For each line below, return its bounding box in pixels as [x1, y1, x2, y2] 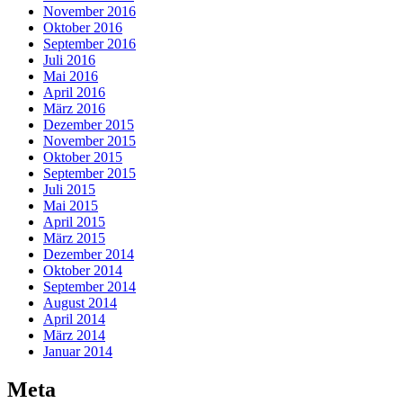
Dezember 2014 [43, 246, 134, 263]
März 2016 [43, 101, 105, 117]
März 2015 [43, 230, 105, 246]
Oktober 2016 [43, 20, 122, 36]
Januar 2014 [43, 344, 112, 360]
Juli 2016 [43, 52, 95, 68]
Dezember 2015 [43, 117, 134, 133]
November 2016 [43, 4, 136, 20]
